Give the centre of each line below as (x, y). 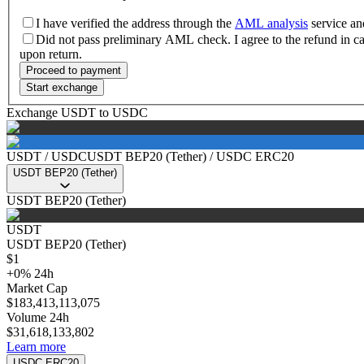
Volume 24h (38, 318)
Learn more (36, 347)
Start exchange (62, 88)
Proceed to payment (74, 71)
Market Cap (37, 288)
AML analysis (271, 24)
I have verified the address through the (135, 24)
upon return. (51, 54)
